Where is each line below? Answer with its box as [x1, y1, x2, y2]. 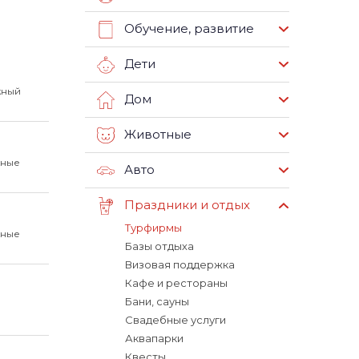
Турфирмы [125, 221, 182, 234]
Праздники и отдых [124, 197, 250, 213]
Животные [124, 127, 192, 143]
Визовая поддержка [125, 258, 235, 271]
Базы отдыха [125, 240, 194, 252]
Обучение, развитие [124, 21, 254, 37]
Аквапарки [125, 332, 184, 345]
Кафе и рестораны [125, 276, 228, 289]
